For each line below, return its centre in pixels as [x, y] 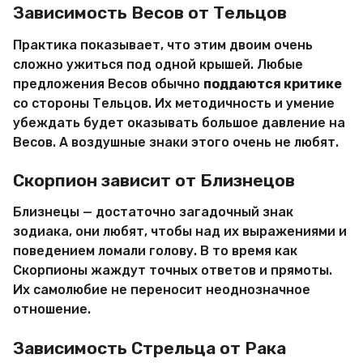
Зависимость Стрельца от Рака [149, 348]
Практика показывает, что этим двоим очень [163, 45]
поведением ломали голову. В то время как [155, 251]
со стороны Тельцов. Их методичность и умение [174, 103]
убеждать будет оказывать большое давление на [179, 122]
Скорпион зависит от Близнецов [154, 181]
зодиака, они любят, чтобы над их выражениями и [180, 232]
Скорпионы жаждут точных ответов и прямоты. [173, 271]
